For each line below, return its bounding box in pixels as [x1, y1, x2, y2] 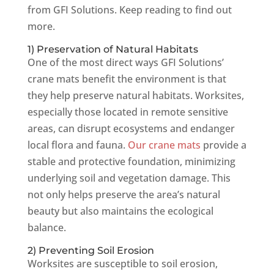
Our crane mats [127, 138, 201, 152]
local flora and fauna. [27, 138, 128, 152]
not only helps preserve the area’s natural [27, 188, 220, 201]
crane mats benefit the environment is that [27, 72, 226, 86]
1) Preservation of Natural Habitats [27, 43, 198, 55]
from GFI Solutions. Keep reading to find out [27, 3, 232, 17]
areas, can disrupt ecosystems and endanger [27, 122, 235, 135]
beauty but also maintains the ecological [27, 204, 213, 218]
